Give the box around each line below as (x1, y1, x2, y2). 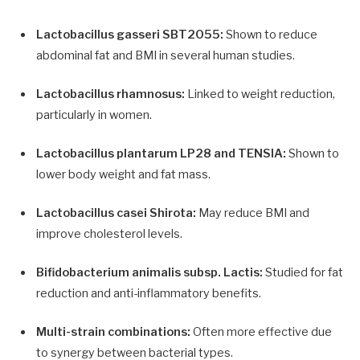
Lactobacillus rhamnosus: (36, 86, 185, 101)
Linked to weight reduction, (185, 86, 335, 101)
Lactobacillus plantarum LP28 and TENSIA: (36, 145, 286, 161)
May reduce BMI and (196, 206, 309, 221)
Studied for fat (263, 265, 343, 280)
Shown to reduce (223, 27, 317, 42)
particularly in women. (36, 107, 152, 122)
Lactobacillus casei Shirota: (36, 206, 196, 221)
